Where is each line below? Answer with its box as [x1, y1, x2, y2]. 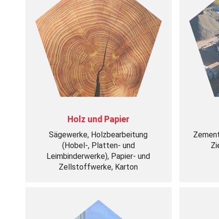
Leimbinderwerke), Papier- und [46, 152, 151, 161]
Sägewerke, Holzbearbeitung [49, 130, 148, 139]
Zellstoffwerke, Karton [59, 162, 138, 172]
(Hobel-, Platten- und [62, 141, 135, 150]
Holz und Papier [67, 114, 130, 124]
